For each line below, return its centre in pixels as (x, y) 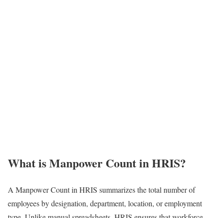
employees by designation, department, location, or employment (105, 203)
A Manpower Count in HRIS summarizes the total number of (101, 189)
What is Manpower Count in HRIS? (97, 163)
